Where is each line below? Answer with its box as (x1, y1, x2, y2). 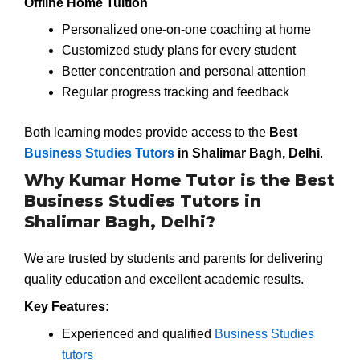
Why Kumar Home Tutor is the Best (24, 170, 335, 190)
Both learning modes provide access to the (24, 125, 269, 139)
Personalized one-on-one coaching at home (61, 22, 311, 37)
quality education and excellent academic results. (24, 272, 304, 287)
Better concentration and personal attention (61, 64, 306, 79)
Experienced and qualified (61, 326, 215, 341)
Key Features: (24, 300, 109, 314)
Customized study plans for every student (61, 43, 296, 58)
